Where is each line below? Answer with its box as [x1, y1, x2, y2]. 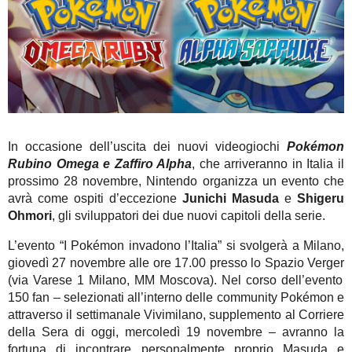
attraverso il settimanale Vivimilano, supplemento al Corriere [8, 308, 344, 322]
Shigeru [297, 192, 344, 206]
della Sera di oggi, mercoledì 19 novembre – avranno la [8, 325, 344, 339]
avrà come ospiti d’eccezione [8, 192, 182, 206]
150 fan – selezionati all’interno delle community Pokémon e [8, 291, 344, 305]
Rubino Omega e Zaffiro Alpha [8, 157, 192, 171]
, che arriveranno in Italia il [192, 157, 345, 171]
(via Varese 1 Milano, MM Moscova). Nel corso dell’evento [8, 273, 343, 288]
